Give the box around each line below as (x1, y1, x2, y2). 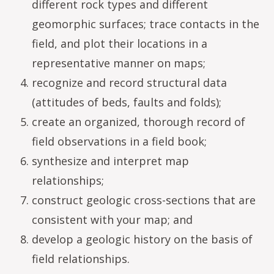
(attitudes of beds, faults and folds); (32, 95, 221, 109)
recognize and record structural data (32, 75, 227, 90)
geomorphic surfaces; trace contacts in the (32, 17, 259, 31)
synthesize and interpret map (32, 154, 189, 168)
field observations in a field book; (32, 134, 207, 149)
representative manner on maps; (32, 56, 206, 70)
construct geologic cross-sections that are (32, 193, 256, 207)
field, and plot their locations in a (32, 36, 207, 51)
